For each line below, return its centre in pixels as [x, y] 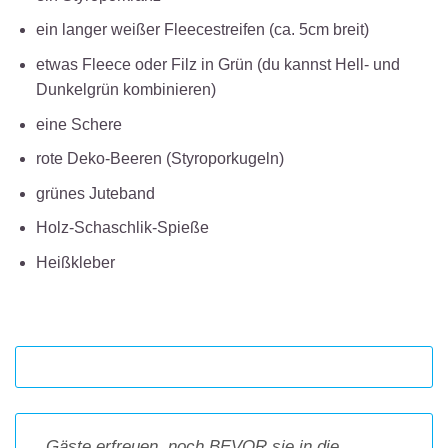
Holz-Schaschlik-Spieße [122, 228]
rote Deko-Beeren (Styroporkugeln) [159, 159]
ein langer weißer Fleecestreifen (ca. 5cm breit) [202, 30]
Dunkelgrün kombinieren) [125, 89]
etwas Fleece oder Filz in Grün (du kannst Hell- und [217, 64]
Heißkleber [75, 262]
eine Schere [78, 124]
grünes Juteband [95, 193]
